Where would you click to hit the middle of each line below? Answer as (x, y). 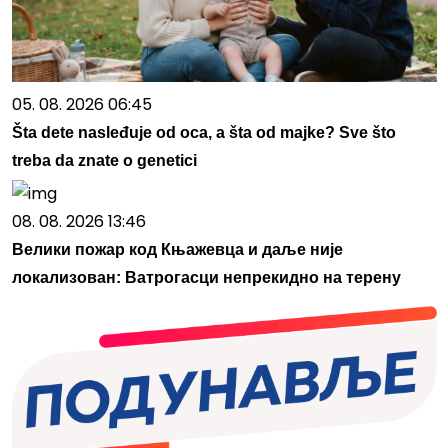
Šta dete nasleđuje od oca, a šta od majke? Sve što (203, 133)
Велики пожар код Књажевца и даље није (177, 250)
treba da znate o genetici (104, 161)
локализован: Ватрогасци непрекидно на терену (206, 278)
